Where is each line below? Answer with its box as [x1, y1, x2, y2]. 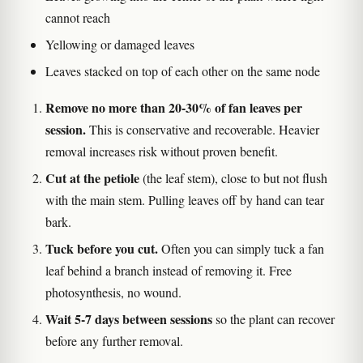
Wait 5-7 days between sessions [45, 309, 212, 328]
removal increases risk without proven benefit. [45, 142, 278, 160]
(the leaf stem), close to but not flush [139, 169, 327, 186]
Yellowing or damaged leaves [45, 35, 194, 53]
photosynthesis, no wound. [45, 283, 181, 301]
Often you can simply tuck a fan [158, 239, 324, 257]
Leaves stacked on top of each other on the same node [45, 62, 320, 79]
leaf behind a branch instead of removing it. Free [45, 261, 292, 279]
